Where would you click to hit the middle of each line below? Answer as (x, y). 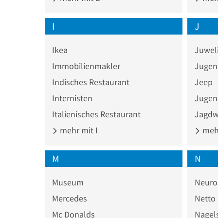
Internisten (72, 98)
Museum (68, 182)
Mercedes (70, 198)
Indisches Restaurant (91, 82)
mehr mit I (78, 130)
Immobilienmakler (86, 66)
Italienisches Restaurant (96, 114)
